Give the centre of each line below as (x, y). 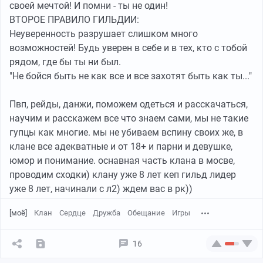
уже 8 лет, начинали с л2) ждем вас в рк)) (101, 188)
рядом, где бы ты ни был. (65, 62)
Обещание (146, 213)
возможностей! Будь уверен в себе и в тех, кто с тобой (128, 48)
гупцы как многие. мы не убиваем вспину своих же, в (126, 132)
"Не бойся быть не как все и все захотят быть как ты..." (131, 76)
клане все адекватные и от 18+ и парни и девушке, (121, 146)
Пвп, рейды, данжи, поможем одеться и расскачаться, (129, 104)
